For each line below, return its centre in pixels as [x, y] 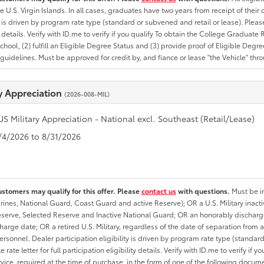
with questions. [204, 191]
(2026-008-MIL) [87, 94]
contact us [159, 191]
